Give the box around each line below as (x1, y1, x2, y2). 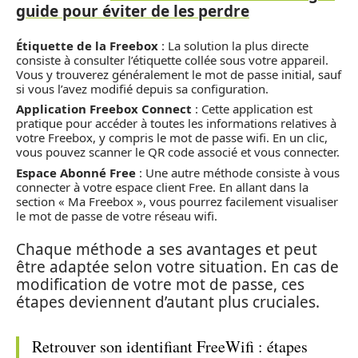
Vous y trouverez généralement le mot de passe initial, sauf (16, 66, 341, 82)
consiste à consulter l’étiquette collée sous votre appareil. (16, 51, 328, 68)
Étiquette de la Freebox (16, 37, 158, 54)
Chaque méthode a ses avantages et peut (16, 239, 317, 260)
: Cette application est (192, 101, 312, 117)
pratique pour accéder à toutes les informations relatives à (16, 115, 336, 131)
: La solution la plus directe (158, 37, 308, 54)
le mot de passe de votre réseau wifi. (16, 207, 217, 224)
